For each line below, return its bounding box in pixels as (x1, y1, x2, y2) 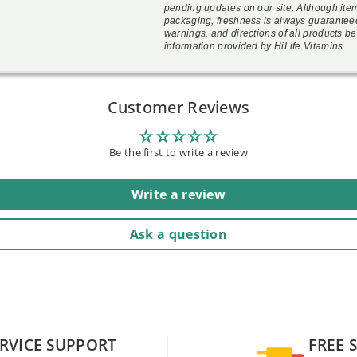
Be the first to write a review (109, 144, 248, 159)
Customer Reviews (107, 96, 250, 118)
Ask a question (129, 225, 228, 243)
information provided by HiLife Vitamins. (163, 40, 346, 52)
